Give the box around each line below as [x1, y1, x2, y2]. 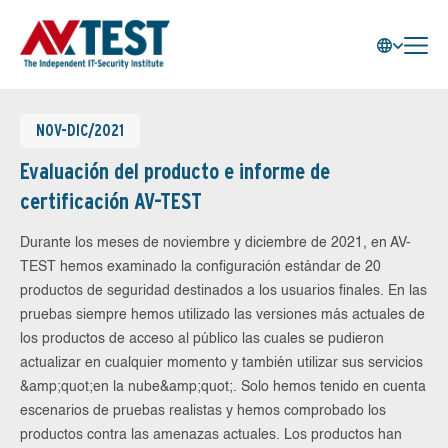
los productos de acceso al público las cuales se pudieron [20, 332, 384, 346]
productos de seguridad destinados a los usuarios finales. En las [20, 284, 427, 298]
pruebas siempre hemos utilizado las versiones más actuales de [20, 308, 425, 322]
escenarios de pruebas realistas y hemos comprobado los [20, 404, 386, 418]
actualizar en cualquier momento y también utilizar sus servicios [20, 356, 423, 370]
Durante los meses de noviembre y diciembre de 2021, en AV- [20, 236, 411, 250]
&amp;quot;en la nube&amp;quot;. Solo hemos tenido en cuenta [20, 380, 426, 394]
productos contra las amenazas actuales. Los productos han [20, 428, 402, 442]
